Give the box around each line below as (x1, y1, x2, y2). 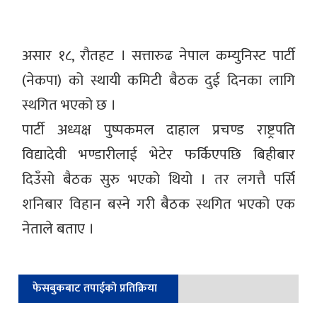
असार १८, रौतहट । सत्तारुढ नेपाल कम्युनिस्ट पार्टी (22, 42, 295, 68)
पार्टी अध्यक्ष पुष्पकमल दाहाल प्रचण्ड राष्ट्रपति (22, 117, 295, 142)
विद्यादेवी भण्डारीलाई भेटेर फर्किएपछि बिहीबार (22, 142, 295, 167)
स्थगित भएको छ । (22, 92, 117, 117)
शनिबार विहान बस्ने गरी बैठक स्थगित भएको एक (22, 191, 295, 217)
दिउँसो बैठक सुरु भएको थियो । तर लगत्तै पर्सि (22, 166, 295, 192)
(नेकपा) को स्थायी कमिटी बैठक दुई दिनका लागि (22, 67, 295, 93)
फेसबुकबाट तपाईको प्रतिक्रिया (33, 278, 158, 298)
